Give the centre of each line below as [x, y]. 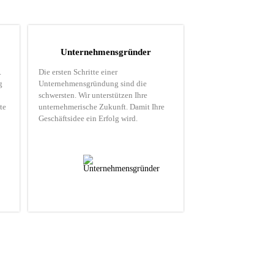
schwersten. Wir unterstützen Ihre [93, 95]
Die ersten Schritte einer [78, 72]
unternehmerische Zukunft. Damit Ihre [102, 107]
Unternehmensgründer [106, 52]
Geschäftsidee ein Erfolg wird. [88, 118]
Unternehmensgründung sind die [93, 83]
